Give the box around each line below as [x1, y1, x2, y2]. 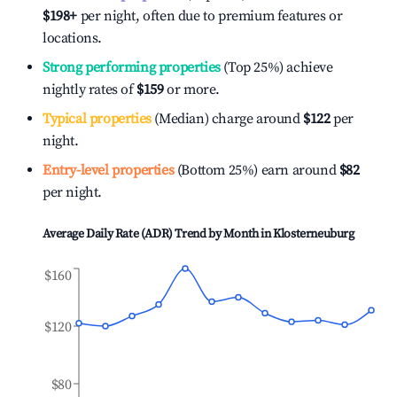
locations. [43, 29, 102, 47]
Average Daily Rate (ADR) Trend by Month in [43, 226, 274, 242]
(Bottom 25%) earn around [174, 161, 337, 179]
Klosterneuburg [273, 226, 354, 242]
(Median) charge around [151, 110, 300, 128]
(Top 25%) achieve [220, 58, 333, 76]
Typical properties [43, 110, 152, 128]
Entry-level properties [43, 161, 175, 179]
